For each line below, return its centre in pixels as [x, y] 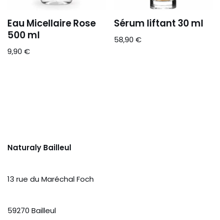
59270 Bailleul [32, 210]
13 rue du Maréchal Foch [51, 179]
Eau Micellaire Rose [52, 24]
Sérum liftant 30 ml [159, 24]
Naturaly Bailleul [39, 148]
